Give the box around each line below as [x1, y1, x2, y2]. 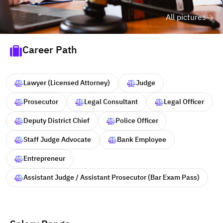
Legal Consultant [84, 96, 138, 108]
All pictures [166, 11, 206, 25]
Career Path [22, 42, 77, 59]
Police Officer [115, 115, 158, 127]
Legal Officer [164, 96, 204, 108]
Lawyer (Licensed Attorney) [23, 77, 110, 89]
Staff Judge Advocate [23, 134, 91, 146]
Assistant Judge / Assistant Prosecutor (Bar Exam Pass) [23, 172, 200, 184]
